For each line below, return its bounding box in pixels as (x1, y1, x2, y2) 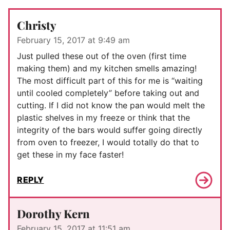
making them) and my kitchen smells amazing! (17, 63, 197, 73)
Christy (17, 17, 56, 33)
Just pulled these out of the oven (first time (17, 50, 186, 61)
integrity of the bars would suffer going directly (17, 124, 202, 135)
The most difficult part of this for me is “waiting (17, 75, 203, 86)
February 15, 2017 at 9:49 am (17, 34, 130, 45)
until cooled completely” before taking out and (17, 87, 199, 98)
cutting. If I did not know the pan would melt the (17, 100, 205, 110)
